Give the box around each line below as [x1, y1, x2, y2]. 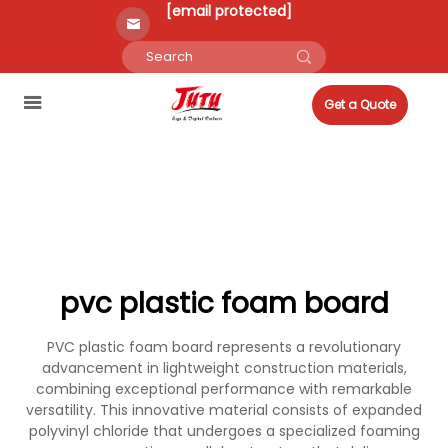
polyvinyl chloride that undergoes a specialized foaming [28, 421, 420, 441]
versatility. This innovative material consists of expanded [26, 400, 422, 420]
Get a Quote [324, 96, 396, 113]
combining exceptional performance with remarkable [36, 379, 412, 399]
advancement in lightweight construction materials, [41, 358, 407, 378]
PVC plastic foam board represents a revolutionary [47, 337, 401, 357]
